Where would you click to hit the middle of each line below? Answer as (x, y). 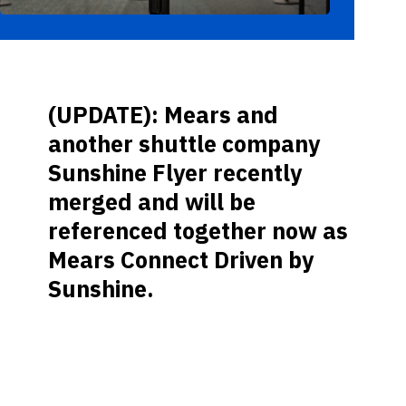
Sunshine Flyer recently (175, 172)
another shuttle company (184, 143)
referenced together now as (198, 230)
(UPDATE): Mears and (164, 114)
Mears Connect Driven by (181, 259)
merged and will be (152, 201)
